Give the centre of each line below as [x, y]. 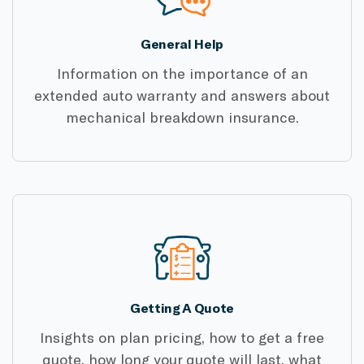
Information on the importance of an [182, 74]
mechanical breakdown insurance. [182, 117]
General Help [182, 44]
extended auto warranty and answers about [182, 95]
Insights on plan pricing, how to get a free [182, 338]
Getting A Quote [182, 308]
